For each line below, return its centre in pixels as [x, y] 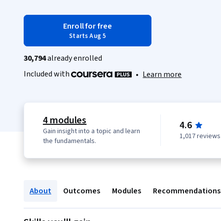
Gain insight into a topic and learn [91, 131]
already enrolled [74, 58]
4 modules [65, 121]
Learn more [162, 75]
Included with [47, 74]
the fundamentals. [69, 141]
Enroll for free [88, 26]
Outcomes [82, 191]
